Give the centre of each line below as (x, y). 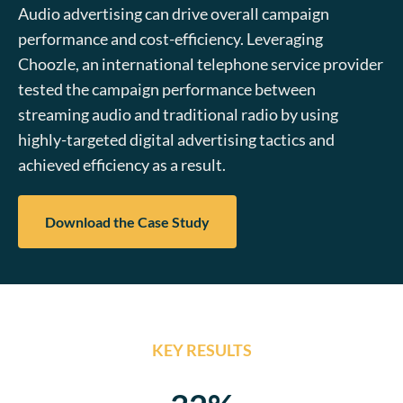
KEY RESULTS (201, 350)
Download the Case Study (127, 222)
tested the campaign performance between (167, 90)
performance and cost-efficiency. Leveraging (170, 39)
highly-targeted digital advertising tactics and (176, 140)
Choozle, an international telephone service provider (201, 64)
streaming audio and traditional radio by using (178, 115)
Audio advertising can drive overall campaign (174, 14)
